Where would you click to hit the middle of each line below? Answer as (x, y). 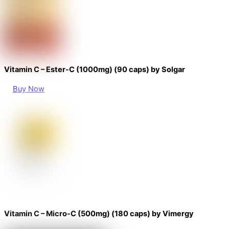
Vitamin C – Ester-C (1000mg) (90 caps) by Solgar (95, 70)
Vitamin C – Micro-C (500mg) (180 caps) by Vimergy (99, 214)
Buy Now (28, 89)
